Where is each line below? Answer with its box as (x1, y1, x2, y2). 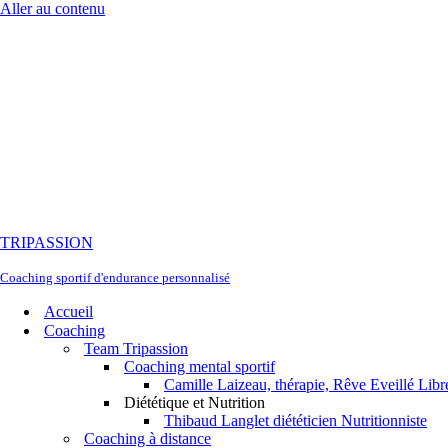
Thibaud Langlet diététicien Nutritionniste (164, 412, 427, 429)
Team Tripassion (84, 340, 188, 357)
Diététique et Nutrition (124, 394, 265, 411)
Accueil (44, 303, 93, 320)
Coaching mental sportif (124, 358, 275, 375)
